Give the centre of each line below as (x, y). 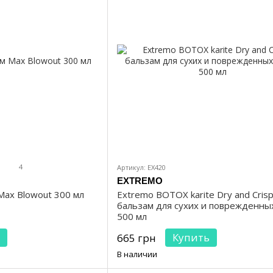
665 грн (136, 238)
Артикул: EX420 (141, 168)
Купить (191, 238)
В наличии (137, 254)
